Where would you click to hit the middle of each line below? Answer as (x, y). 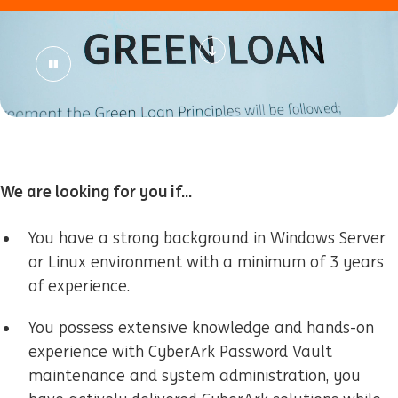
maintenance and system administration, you (195, 376)
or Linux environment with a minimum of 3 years (206, 262)
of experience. (79, 286)
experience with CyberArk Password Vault (180, 352)
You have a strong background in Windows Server (207, 238)
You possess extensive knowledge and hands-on (201, 328)
